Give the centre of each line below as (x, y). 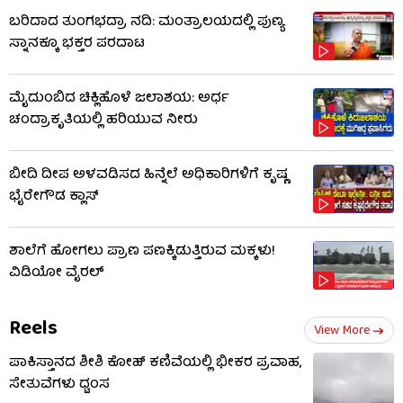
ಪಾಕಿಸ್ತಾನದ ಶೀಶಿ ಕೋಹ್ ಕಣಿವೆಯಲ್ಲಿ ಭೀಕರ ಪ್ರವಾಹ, (155, 363)
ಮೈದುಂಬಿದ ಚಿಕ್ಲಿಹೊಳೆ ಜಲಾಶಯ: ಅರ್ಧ (119, 99)
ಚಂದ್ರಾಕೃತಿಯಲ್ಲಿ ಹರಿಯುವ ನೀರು (103, 120)
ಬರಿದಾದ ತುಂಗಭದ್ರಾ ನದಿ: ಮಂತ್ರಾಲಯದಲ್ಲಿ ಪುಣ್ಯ (147, 22)
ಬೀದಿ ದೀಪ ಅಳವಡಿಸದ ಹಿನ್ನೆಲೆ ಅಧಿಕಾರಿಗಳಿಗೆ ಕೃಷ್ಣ (148, 175)
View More (342, 331)
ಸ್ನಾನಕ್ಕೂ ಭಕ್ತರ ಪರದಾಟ (77, 44)
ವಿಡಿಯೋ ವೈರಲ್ (57, 273)
